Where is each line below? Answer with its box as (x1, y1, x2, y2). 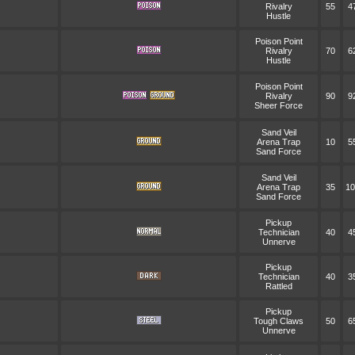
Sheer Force (254, 101, 303, 110)
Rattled (265, 281, 292, 291)
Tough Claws (254, 316, 303, 326)
